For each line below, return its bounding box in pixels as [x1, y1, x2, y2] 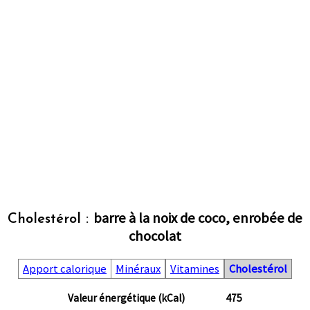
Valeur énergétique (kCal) [68, 291, 185, 305]
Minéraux [115, 261, 161, 276]
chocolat [128, 226, 181, 245]
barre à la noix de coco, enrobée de [93, 208, 302, 227]
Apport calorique [22, 261, 107, 276]
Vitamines [170, 261, 219, 276]
